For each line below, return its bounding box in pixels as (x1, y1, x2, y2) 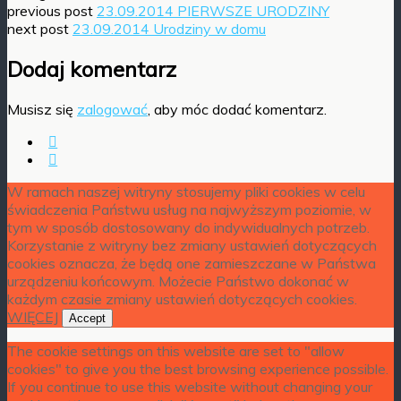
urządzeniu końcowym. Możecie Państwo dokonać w (7, 271, 349, 290)
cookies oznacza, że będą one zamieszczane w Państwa (7, 253, 376, 272)
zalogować (77, 99, 148, 118)
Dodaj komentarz (7, 55, 176, 82)
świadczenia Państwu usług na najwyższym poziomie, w (7, 200, 371, 218)
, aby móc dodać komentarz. (148, 99, 327, 118)
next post (7, 19, 73, 38)
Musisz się (7, 99, 77, 118)
